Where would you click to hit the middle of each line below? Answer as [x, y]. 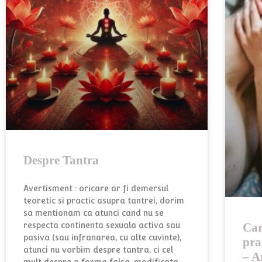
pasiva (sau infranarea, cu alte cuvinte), [102, 237]
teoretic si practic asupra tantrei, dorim [104, 200]
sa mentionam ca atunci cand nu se [94, 213]
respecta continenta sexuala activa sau [102, 225]
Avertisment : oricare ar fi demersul [96, 188]
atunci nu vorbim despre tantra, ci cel [98, 249]
